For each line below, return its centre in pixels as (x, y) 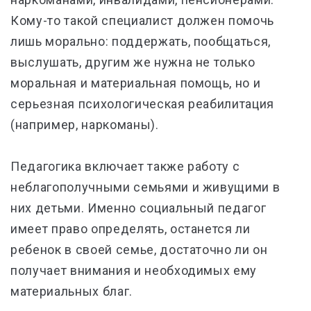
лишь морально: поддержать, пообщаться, (141, 42)
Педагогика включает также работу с (125, 167)
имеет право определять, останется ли (131, 229)
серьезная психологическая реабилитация (143, 104)
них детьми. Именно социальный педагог (138, 208)
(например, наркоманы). (85, 125)
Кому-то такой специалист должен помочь (143, 21)
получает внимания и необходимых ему (134, 271)
